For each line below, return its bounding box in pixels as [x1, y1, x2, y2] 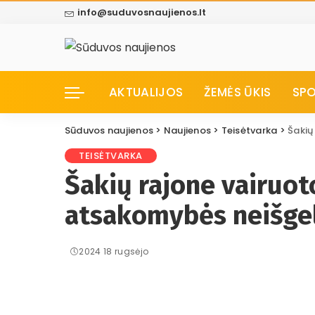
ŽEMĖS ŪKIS [204, 84, 271, 101]
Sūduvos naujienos [65, 124, 154, 137]
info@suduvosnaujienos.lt [77, 6, 206, 19]
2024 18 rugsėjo [79, 245, 149, 257]
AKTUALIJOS [109, 84, 184, 101]
